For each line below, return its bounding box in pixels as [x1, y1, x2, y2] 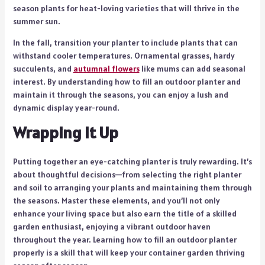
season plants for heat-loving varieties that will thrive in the [12, 3, 240, 14]
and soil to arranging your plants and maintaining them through [12, 182, 252, 193]
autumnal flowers [73, 63, 140, 75]
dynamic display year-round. [12, 102, 119, 114]
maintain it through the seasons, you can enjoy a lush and [12, 89, 228, 101]
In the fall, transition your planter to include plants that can [12, 37, 238, 49]
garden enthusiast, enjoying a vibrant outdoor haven [12, 221, 211, 232]
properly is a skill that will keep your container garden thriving [12, 247, 245, 258]
